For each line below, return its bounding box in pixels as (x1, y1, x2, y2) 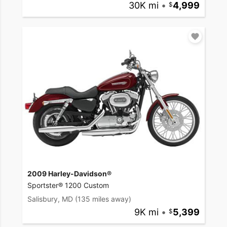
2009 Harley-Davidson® (27, 169, 111, 178)
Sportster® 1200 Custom (27, 180, 109, 190)
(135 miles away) (75, 194, 131, 203)
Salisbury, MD (27, 194, 73, 203)
